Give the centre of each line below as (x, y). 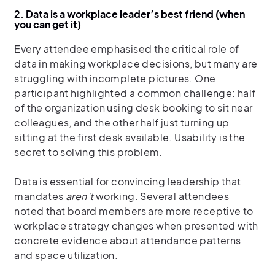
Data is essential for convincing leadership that (128, 181)
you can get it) (49, 24)
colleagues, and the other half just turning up (122, 122)
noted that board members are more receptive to (134, 211)
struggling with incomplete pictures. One (115, 78)
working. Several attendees (161, 196)
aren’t (80, 196)
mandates (40, 196)
